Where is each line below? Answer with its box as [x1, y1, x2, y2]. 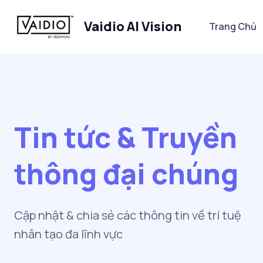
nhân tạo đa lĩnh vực [14, 226, 123, 242]
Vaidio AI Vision [84, 18, 182, 35]
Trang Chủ [209, 20, 257, 33]
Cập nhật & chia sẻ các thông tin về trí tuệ [14, 207, 241, 223]
